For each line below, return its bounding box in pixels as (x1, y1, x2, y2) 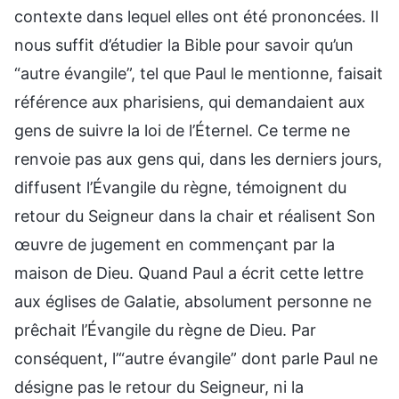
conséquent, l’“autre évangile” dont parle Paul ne (14, 348, 378, 368)
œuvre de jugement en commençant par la (14, 234, 335, 254)
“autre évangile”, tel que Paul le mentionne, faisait (14, 63, 383, 83)
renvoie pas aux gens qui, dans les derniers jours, (14, 149, 382, 168)
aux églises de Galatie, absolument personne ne (14, 291, 371, 311)
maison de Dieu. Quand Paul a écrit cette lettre (14, 263, 363, 282)
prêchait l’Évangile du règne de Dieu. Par (14, 320, 316, 339)
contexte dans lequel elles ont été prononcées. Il (14, 6, 379, 26)
